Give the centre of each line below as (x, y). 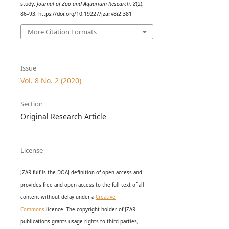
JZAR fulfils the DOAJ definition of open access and (81, 173)
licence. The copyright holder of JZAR (90, 210)
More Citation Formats (62, 32)
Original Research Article (63, 117)
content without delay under (56, 197)
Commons (32, 210)
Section (31, 104)
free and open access (69, 185)
